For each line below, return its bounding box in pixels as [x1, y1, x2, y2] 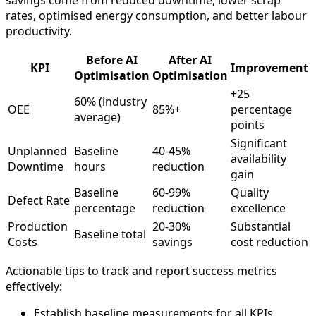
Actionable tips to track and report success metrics [6, 263, 277, 279]
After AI [169, 52, 212, 68]
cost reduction [231, 234, 308, 250]
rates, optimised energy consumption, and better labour [6, 8, 307, 24]
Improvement [231, 60, 308, 76]
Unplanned [8, 143, 67, 159]
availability [231, 151, 286, 167]
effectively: [6, 279, 62, 295]
